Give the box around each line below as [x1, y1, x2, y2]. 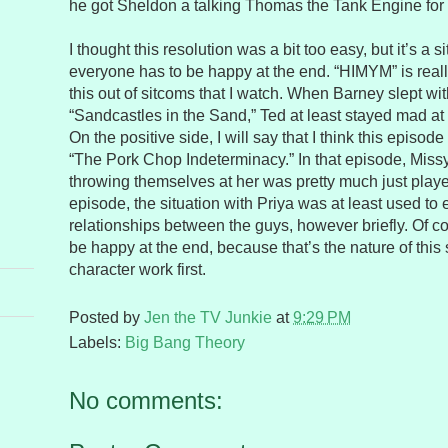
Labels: [69, 334, 125, 352]
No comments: [69, 387, 223, 415]
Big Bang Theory [125, 334, 245, 352]
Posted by [69, 309, 144, 327]
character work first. [69, 261, 206, 279]
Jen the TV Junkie [144, 309, 272, 327]
